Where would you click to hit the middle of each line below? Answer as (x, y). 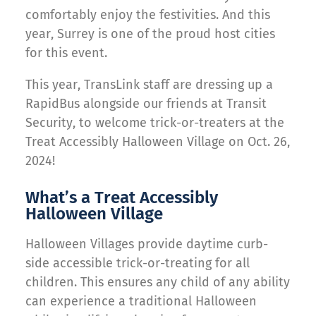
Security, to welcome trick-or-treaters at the (155, 122)
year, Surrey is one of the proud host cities (150, 34)
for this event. (66, 53)
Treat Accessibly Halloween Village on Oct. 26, (158, 141)
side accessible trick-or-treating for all (138, 263)
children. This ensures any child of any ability (158, 282)
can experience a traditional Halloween (141, 301)
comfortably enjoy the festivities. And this (148, 14)
